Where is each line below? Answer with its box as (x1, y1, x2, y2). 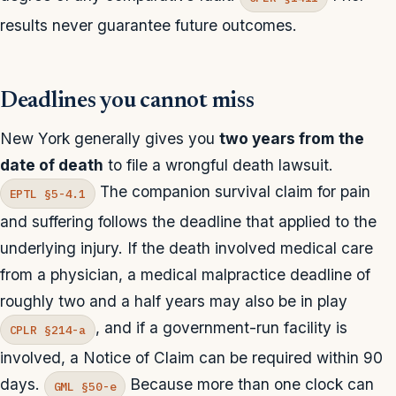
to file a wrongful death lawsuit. (103, 156, 333, 175)
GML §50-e (53, 378, 117, 394)
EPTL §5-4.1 (9, 186, 87, 202)
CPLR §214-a (9, 322, 87, 338)
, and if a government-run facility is (95, 318, 347, 338)
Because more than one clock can (126, 375, 375, 394)
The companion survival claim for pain (95, 182, 370, 202)
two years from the (219, 129, 364, 148)
